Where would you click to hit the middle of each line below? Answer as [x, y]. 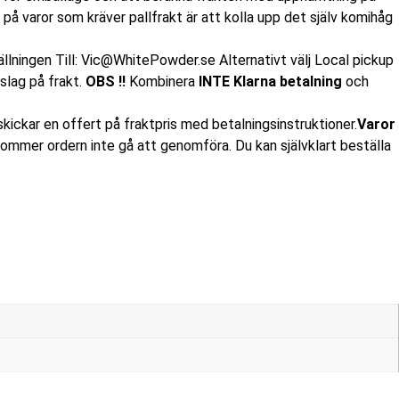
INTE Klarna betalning [270, 82]
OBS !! [106, 82]
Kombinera [162, 82]
